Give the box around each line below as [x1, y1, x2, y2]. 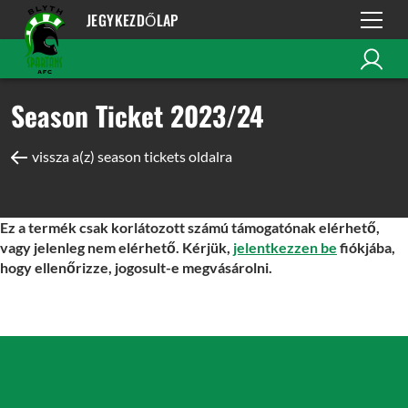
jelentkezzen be [233, 239, 337, 256]
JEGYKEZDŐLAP [87, 8, 178, 31]
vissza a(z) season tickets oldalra [32, 148, 232, 165]
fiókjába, [337, 239, 395, 256]
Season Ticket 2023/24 [11, 96, 264, 136]
